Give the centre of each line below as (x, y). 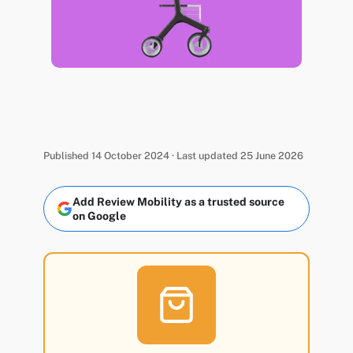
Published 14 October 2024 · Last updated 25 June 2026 (173, 155)
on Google (99, 216)
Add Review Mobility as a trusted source (178, 202)
